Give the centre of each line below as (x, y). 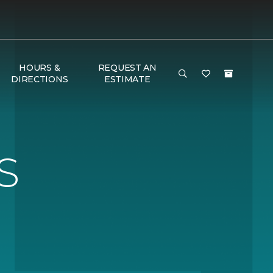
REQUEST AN (127, 68)
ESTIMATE (127, 79)
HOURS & (40, 68)
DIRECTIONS (40, 79)
